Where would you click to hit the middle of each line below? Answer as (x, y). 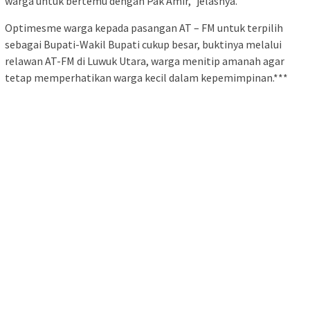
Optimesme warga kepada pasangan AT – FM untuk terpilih (144, 28)
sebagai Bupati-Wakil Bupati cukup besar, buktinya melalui (143, 45)
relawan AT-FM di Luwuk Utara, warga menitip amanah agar (145, 61)
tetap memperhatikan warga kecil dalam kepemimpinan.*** (146, 78)
